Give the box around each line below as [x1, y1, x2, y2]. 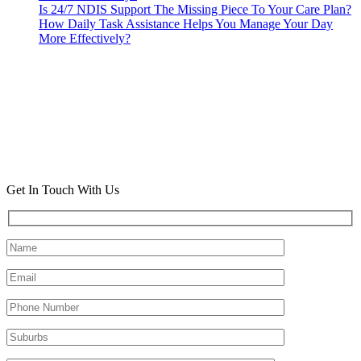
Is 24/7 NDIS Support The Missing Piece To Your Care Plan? [39, 2, 351, 17]
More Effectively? [39, 31, 131, 46]
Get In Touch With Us [6, 183, 119, 197]
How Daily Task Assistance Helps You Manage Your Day [39, 17, 333, 31]
